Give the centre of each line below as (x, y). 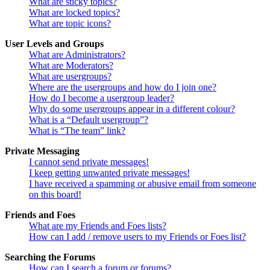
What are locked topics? (74, 13)
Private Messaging (42, 151)
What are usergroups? (70, 77)
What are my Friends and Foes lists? (98, 226)
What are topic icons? (70, 24)
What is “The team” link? (77, 131)
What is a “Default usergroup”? (89, 120)
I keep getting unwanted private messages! (109, 173)
